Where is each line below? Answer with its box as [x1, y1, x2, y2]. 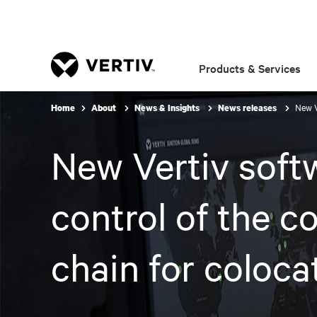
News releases [218, 102, 279, 114]
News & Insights [134, 102, 202, 114]
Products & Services [199, 60, 301, 76]
